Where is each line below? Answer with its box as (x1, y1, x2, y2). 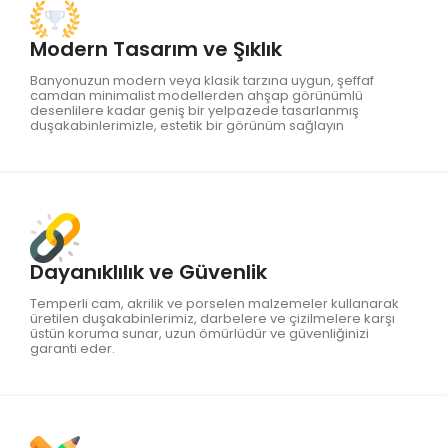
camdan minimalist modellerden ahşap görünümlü (30, 85, 363, 105)
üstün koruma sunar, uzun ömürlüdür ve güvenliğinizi (30, 323, 369, 343)
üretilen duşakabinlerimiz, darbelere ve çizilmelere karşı (30, 308, 395, 328)
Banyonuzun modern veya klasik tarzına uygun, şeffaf (30, 70, 374, 90)
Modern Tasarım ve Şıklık (30, 34, 282, 63)
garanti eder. (30, 338, 115, 358)
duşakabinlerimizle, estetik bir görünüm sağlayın (30, 115, 344, 135)
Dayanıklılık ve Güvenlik (30, 257, 267, 286)
